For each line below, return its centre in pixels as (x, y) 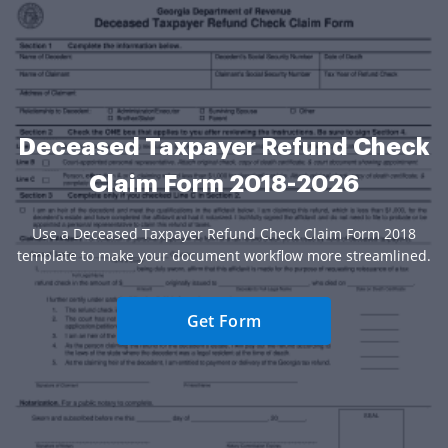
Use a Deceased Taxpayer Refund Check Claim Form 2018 (224, 234)
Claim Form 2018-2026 (224, 184)
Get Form (224, 321)
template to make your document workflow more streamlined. (224, 256)
